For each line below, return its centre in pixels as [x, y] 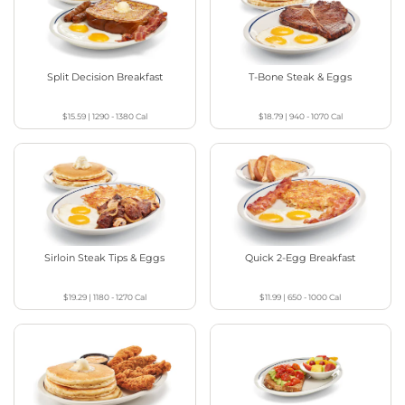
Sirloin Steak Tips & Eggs [105, 257]
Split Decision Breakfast [104, 77]
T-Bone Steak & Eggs [301, 77]
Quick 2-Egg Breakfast [301, 257]
